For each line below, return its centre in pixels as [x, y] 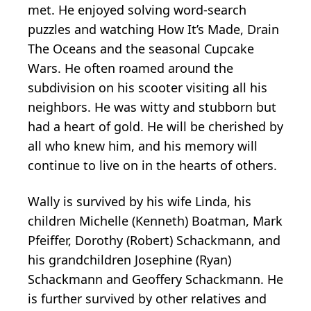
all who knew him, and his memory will [143, 145]
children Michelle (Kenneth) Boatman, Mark [155, 220]
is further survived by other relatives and [147, 298]
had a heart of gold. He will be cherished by [155, 126]
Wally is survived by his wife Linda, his [140, 201]
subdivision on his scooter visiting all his [148, 87]
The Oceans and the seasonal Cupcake [141, 48]
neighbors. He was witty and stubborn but [152, 107]
